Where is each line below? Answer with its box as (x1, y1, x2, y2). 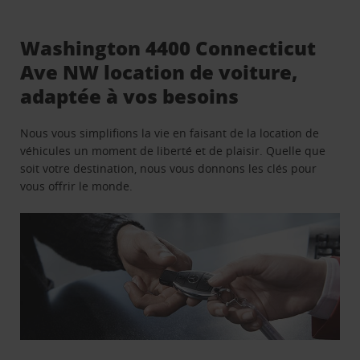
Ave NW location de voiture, (20, 58, 298, 85)
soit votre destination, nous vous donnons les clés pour (20, 160, 317, 176)
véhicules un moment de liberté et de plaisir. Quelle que (20, 142, 326, 158)
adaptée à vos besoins (20, 82, 239, 109)
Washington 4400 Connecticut (20, 34, 317, 61)
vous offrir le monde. (20, 178, 133, 194)
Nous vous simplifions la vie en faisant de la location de (20, 125, 320, 141)
